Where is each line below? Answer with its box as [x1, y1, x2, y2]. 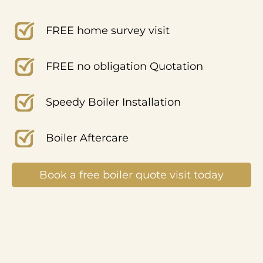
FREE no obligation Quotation [45, 60, 203, 73]
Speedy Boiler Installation [45, 96, 181, 109]
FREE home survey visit [45, 24, 170, 38]
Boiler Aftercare [45, 131, 129, 145]
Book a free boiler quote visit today [39, 168, 224, 181]
